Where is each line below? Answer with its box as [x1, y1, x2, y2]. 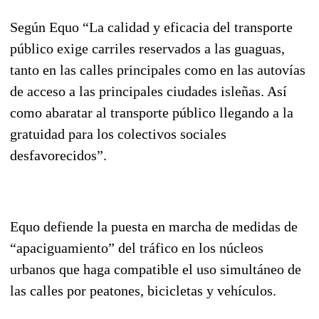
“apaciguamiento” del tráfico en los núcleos [10, 239, 263, 256]
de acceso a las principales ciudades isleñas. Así [10, 83, 287, 99]
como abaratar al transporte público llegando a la [10, 104, 293, 120]
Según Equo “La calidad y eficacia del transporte [10, 19, 293, 35]
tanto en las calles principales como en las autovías [10, 61, 305, 78]
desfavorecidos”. [10, 147, 107, 163]
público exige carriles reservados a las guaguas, [10, 40, 285, 56]
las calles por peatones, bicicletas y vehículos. [10, 282, 276, 298]
